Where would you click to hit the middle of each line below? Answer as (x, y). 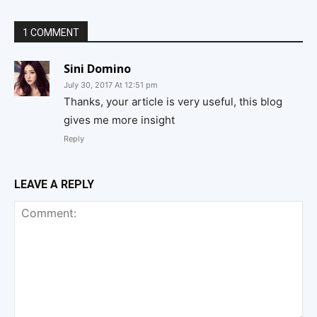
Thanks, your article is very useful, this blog (173, 102)
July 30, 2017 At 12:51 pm (111, 85)
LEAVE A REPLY (54, 185)
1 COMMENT (51, 33)
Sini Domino (97, 69)
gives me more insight (119, 120)
